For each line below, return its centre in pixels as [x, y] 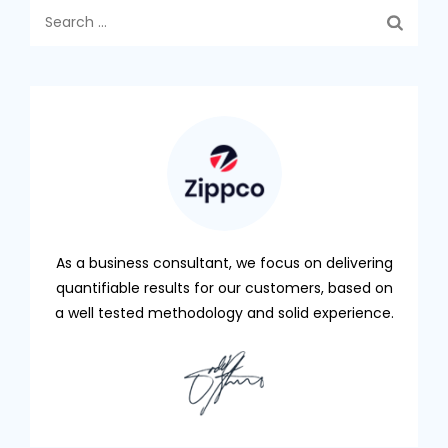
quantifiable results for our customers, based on [224, 288]
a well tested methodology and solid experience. [224, 313]
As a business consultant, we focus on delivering [224, 263]
